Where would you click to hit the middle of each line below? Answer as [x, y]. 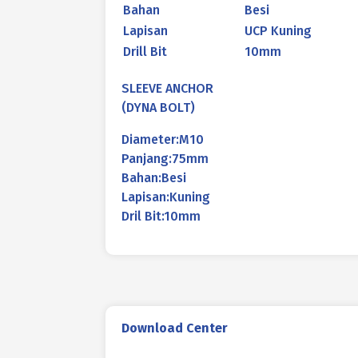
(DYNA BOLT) [158, 107]
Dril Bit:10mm [161, 216]
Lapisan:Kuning [166, 197]
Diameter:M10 [163, 139]
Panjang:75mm [165, 159]
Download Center [175, 328]
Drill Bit [145, 52]
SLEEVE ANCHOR [167, 88]
